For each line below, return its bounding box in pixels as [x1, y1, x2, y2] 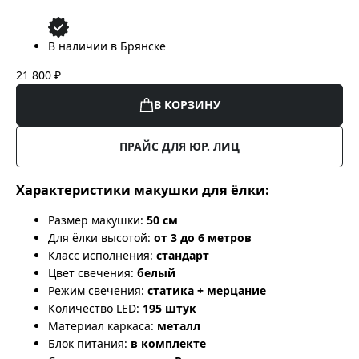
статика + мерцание [147, 283, 266, 299]
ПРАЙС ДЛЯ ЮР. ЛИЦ [119, 139, 240, 155]
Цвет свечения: [48, 265, 134, 281]
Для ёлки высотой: [48, 230, 151, 246]
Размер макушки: [48, 212, 143, 228]
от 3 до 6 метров [154, 230, 252, 246]
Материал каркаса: [48, 318, 154, 334]
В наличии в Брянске [48, 38, 166, 54]
